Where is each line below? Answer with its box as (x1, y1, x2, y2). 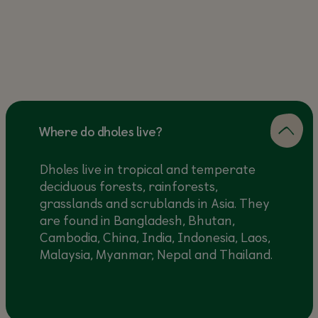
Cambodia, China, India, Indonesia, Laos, (39, 227, 270, 246)
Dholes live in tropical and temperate (39, 159, 256, 178)
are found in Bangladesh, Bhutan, (39, 210, 235, 229)
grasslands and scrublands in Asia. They (39, 193, 270, 212)
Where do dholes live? (38, 121, 163, 141)
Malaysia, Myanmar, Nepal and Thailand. (39, 244, 273, 263)
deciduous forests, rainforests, (39, 176, 218, 195)
